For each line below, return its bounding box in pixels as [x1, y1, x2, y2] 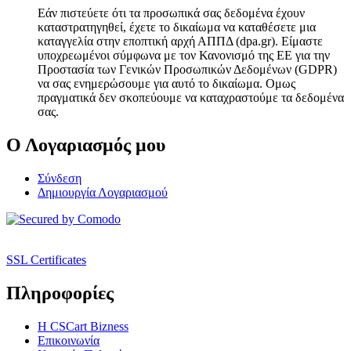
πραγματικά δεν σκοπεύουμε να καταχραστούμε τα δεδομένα [38, 91, 344, 104]
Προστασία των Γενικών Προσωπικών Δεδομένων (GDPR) [38, 63, 337, 76]
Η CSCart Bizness [38, 319, 128, 333]
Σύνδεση [38, 171, 81, 185]
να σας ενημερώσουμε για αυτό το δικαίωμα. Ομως [38, 77, 295, 90]
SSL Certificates [6, 252, 86, 266]
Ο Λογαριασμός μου [6, 134, 165, 155]
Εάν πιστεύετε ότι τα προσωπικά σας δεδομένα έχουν [38, 6, 305, 20]
